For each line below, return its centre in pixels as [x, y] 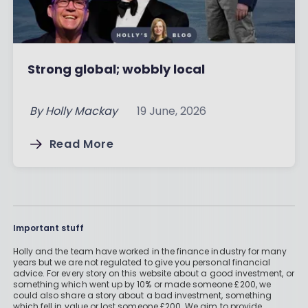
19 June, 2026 [171, 111]
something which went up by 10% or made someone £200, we [142, 285]
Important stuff [48, 228]
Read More [81, 144]
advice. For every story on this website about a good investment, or [153, 274]
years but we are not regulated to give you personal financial [142, 263]
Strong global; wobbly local [116, 69]
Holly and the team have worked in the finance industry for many [150, 252]
